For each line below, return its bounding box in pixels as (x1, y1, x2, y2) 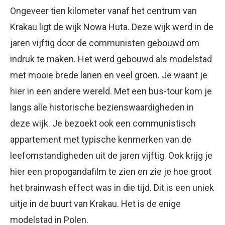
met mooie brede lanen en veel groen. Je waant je (10, 69, 207, 80)
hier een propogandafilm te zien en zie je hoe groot (10, 166, 211, 177)
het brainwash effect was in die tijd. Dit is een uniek (10, 182, 214, 193)
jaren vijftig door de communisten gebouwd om (10, 37, 199, 48)
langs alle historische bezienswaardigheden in (10, 101, 194, 113)
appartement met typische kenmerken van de (10, 134, 191, 145)
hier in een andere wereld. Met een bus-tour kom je (10, 85, 212, 96)
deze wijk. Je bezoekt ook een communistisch (10, 118, 196, 129)
